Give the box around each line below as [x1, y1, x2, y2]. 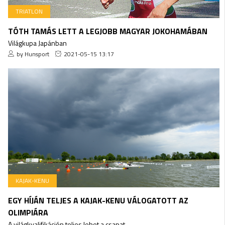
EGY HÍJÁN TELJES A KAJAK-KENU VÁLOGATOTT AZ [8, 194, 188, 207]
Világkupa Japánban [8, 38, 67, 49]
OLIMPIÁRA [8, 206, 48, 219]
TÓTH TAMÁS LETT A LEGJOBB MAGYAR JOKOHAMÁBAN [8, 25, 207, 38]
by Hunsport [16, 49, 49, 59]
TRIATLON [15, 7, 43, 17]
